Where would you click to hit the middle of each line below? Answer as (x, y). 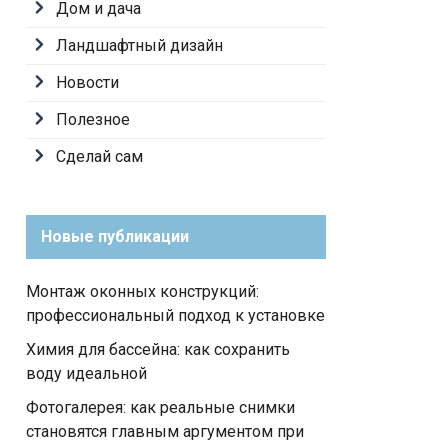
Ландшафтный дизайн (139, 45)
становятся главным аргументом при (165, 431)
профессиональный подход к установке (175, 315)
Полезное (93, 119)
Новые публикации (115, 236)
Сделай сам (99, 156)
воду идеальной (86, 373)
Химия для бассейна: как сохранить (158, 349)
